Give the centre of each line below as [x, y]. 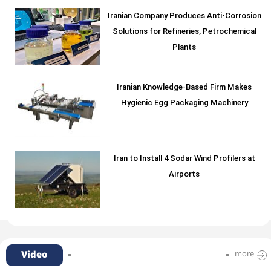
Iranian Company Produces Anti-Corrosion [184, 16]
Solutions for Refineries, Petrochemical [184, 32]
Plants [184, 47]
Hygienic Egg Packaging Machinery [184, 103]
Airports [184, 175]
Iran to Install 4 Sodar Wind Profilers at [184, 159]
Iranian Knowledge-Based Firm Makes [184, 87]
